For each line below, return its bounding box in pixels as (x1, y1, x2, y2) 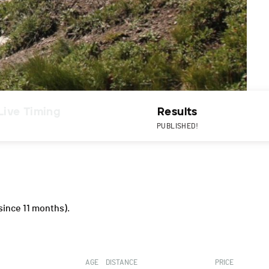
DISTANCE (106, 259, 138, 267)
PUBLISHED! (157, 122, 198, 130)
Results (157, 105, 198, 119)
